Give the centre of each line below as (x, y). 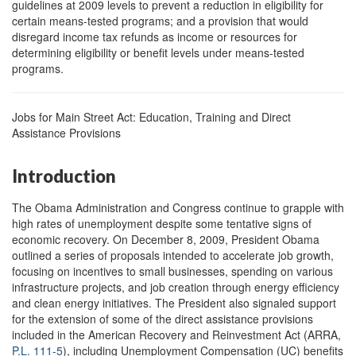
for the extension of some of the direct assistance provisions (163, 318)
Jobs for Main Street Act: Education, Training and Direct (151, 117)
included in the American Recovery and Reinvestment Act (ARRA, (176, 334)
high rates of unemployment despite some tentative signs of (162, 223)
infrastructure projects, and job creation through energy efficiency (176, 286)
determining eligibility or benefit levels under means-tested (158, 53)
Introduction (64, 176)
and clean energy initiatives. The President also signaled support (174, 302)
